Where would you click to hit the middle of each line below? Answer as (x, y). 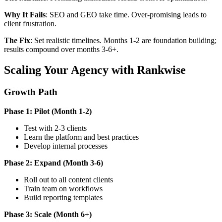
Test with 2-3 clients (55, 128)
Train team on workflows (63, 189)
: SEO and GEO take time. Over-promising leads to (126, 14)
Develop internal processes (66, 146)
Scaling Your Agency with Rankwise (95, 70)
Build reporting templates (63, 198)
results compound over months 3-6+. (61, 49)
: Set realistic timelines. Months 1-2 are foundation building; (123, 40)
